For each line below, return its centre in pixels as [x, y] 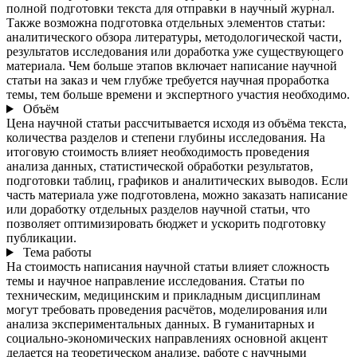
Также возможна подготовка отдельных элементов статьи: [166, 23]
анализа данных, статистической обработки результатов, [160, 166]
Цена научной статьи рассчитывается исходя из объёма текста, [177, 123]
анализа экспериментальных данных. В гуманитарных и [161, 324]
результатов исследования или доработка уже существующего [175, 51]
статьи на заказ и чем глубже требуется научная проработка [168, 80]
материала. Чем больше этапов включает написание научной [172, 66]
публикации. [41, 238]
